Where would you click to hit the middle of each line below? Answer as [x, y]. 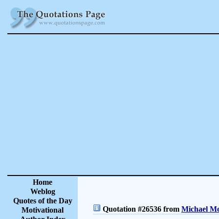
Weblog [43, 191]
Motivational [43, 210]
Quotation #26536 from [141, 209]
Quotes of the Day [43, 201]
